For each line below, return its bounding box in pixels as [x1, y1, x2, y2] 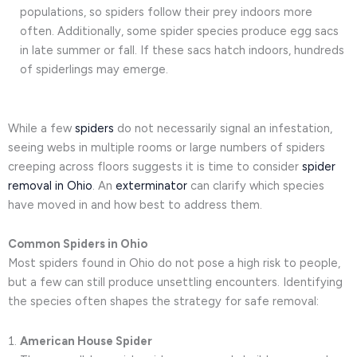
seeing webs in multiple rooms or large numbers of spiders [8, 139, 325, 155]
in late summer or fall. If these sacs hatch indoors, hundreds [20, 43, 344, 58]
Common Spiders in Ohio [8, 237, 147, 252]
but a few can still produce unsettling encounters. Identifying [8, 275, 343, 290]
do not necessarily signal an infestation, [114, 120, 332, 135]
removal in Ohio [8, 178, 92, 193]
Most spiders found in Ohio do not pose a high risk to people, [8, 256, 340, 271]
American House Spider [20, 333, 152, 348]
